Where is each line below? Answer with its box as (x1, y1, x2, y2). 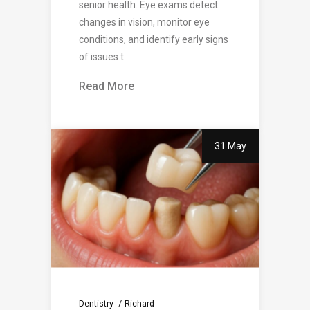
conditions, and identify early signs (79, 34, 228, 46)
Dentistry (79, 298, 113, 309)
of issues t (79, 51, 124, 63)
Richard (124, 298, 154, 309)
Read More (79, 80, 134, 93)
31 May (215, 140, 246, 152)
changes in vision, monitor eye (79, 17, 210, 28)
